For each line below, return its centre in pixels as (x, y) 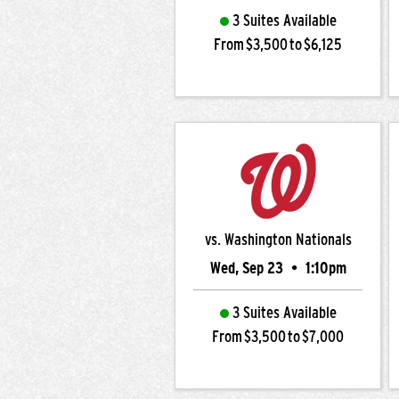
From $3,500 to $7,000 (278, 337)
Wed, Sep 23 (248, 268)
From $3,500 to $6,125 (278, 45)
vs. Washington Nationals (278, 240)
